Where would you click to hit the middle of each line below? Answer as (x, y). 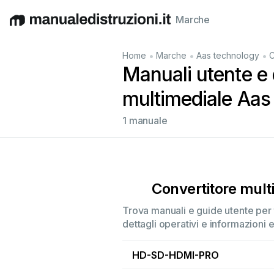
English (26, 26)
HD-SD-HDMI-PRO (176, 255)
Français (172, 26)
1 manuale (145, 120)
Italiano (135, 26)
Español (99, 26)
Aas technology (228, 55)
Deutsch (61, 26)
